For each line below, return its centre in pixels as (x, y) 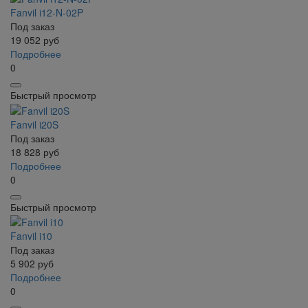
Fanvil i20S (34, 124)
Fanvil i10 (31, 235)
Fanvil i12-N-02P (47, 13)
